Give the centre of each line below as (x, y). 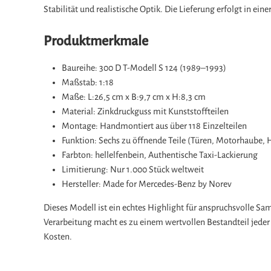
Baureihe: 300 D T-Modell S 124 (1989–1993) (144, 68)
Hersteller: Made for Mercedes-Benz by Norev (147, 184)
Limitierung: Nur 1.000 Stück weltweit (133, 169)
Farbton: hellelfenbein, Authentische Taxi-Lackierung (160, 155)
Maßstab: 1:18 (88, 82)
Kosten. (58, 237)
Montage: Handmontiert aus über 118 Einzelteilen (154, 126)
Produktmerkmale (96, 41)
